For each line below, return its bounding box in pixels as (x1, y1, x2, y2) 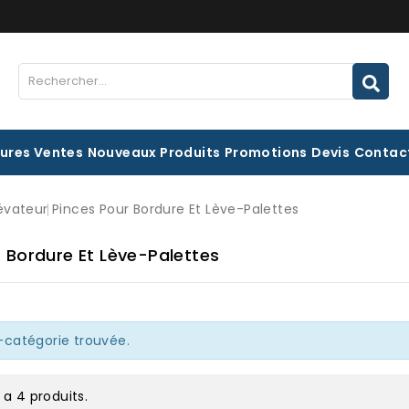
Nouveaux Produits (87, 143, 221, 162)
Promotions (224, 143, 308, 162)
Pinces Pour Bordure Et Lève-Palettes (52, 200, 299, 218)
